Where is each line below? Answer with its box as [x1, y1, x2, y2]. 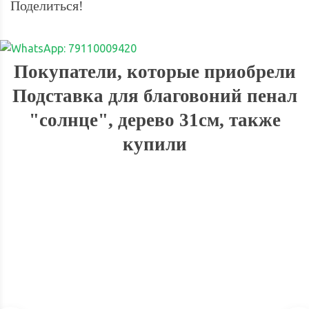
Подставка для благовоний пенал [12, 85, 297, 106]
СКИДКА [19, 199, 52, 208]
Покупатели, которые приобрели [13, 61, 296, 82]
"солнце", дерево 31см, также [28, 109, 281, 130]
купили [122, 133, 187, 154]
